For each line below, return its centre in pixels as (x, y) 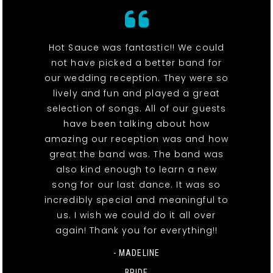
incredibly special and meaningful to (136, 200)
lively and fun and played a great (136, 94)
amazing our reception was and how (136, 139)
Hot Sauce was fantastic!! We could (136, 48)
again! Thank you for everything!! (136, 231)
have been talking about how (136, 124)
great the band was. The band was (136, 154)
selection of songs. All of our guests (136, 109)
